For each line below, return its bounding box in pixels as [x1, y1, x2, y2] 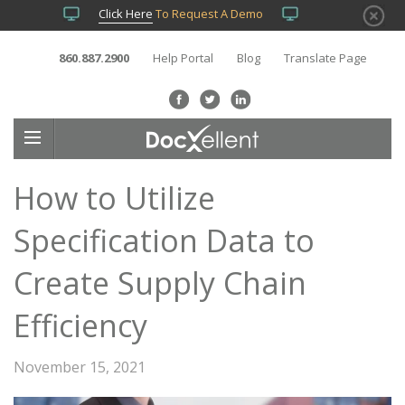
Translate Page [283, 50, 367, 66]
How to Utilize [14, 177, 215, 219]
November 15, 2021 [14, 357, 146, 377]
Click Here [99, 5, 154, 22]
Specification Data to [14, 220, 315, 261]
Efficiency [14, 305, 147, 346]
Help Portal [152, 50, 213, 66]
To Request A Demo [153, 5, 264, 22]
